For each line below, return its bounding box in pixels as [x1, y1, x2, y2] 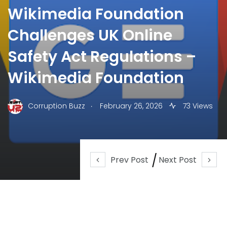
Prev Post [110, 154, 148, 166]
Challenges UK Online [8, 24, 172, 46]
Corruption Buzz [28, 101, 85, 111]
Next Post [159, 154, 197, 166]
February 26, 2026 [100, 101, 163, 111]
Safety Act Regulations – [8, 46, 196, 67]
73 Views [181, 101, 213, 111]
